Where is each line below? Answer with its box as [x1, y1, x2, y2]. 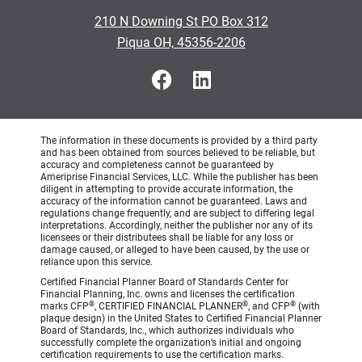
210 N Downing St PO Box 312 [94, 14, 268, 29]
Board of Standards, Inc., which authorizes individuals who [40, 325, 294, 336]
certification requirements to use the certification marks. [40, 349, 284, 360]
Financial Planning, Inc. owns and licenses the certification [40, 288, 295, 300]
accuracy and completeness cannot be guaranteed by [40, 159, 274, 170]
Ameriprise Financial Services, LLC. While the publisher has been [40, 171, 318, 183]
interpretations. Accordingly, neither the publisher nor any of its [40, 220, 313, 231]
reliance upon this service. [40, 256, 153, 267]
